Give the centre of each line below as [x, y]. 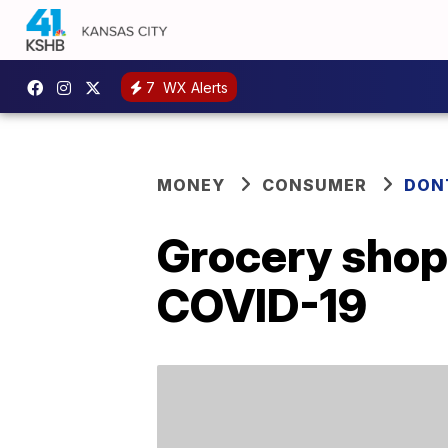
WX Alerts [193, 87]
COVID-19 [262, 305]
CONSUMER [314, 185]
